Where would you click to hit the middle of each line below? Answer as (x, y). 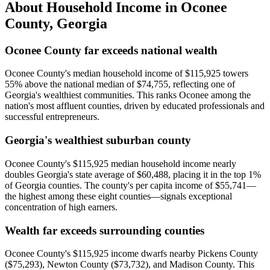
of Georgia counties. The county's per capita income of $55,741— (130, 185)
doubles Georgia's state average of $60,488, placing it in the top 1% (133, 174)
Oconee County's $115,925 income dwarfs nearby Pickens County (131, 254)
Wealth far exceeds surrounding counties (105, 230)
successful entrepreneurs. (52, 117)
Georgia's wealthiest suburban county (98, 140)
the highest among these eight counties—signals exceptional (118, 196)
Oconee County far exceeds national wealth (111, 50)
